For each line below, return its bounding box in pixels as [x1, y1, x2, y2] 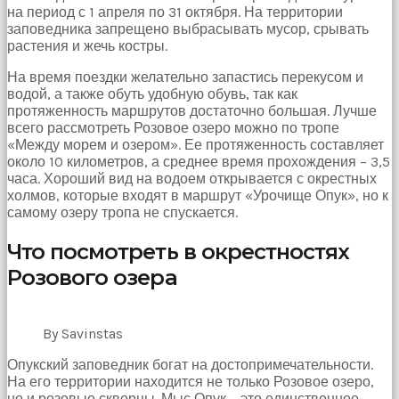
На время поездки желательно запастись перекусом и [7, 68, 363, 85]
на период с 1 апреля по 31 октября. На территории [7, 3, 343, 20]
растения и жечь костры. [7, 37, 167, 54]
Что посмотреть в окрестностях [7, 238, 350, 265]
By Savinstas [43, 324, 123, 342]
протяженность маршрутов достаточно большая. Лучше [7, 102, 377, 119]
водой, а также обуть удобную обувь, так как [7, 85, 297, 102]
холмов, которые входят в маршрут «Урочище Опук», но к [7, 186, 388, 204]
